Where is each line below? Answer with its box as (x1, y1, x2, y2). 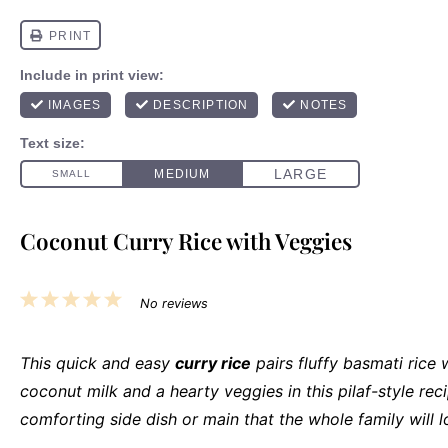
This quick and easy (20, 353, 175, 373)
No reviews (139, 296, 208, 311)
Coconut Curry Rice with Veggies (20, 226, 352, 256)
